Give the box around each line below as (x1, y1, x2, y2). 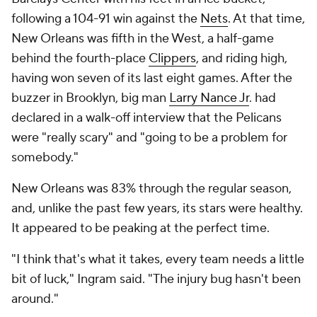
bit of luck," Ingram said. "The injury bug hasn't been (11, 271, 301, 287)
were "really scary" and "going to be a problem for (11, 129, 287, 146)
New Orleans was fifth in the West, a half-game (11, 30, 274, 47)
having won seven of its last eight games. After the (11, 70, 292, 86)
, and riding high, (196, 50, 287, 67)
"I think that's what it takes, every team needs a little (11, 251, 304, 267)
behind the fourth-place (11, 50, 149, 67)
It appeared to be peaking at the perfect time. (11, 220, 272, 236)
